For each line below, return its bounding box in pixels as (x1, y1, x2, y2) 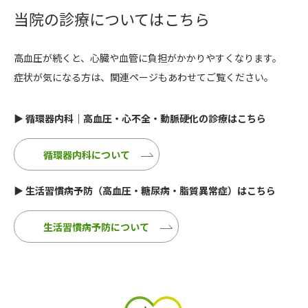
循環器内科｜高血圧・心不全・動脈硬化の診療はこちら (25, 111, 266, 126)
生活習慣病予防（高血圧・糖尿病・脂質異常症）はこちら (25, 184, 276, 198)
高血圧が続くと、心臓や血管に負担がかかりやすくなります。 (14, 51, 282, 65)
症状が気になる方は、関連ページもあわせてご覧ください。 (14, 70, 274, 85)
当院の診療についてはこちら (14, 8, 210, 30)
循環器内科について (43, 147, 130, 162)
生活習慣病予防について (43, 219, 149, 234)
